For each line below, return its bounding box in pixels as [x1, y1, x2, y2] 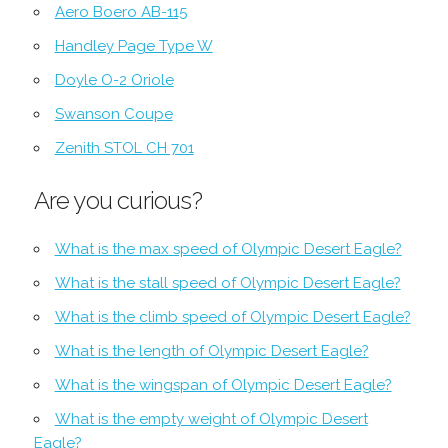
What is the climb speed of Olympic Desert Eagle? [54, 307, 411, 326]
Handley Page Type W [54, 36, 213, 55]
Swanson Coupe [54, 104, 173, 123]
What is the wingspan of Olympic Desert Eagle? [54, 375, 392, 394]
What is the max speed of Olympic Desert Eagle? [54, 239, 402, 258]
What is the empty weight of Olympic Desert [54, 409, 368, 428]
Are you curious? [33, 185, 202, 215]
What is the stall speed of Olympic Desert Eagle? [54, 273, 401, 292]
